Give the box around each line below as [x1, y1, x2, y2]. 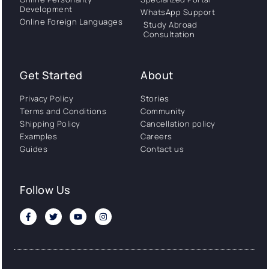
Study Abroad [144, 19, 197, 30]
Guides [20, 144, 47, 154]
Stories [141, 93, 169, 104]
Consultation [144, 29, 195, 40]
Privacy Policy [20, 93, 73, 104]
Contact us [141, 144, 184, 154]
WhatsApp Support [141, 7, 215, 17]
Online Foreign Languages [20, 16, 122, 27]
